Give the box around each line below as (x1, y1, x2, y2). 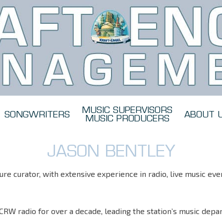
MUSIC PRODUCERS (85, 115, 169, 123)
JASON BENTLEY (47, 145, 175, 161)
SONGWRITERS (4, 111, 70, 119)
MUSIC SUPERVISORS (82, 107, 172, 115)
